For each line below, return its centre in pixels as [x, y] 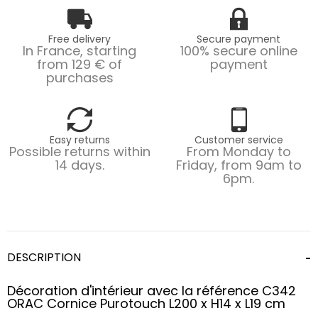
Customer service [238, 139]
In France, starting [79, 50]
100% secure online [238, 50]
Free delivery [79, 39]
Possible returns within [79, 151]
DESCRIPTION [44, 258]
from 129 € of [79, 64]
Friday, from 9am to [238, 165]
